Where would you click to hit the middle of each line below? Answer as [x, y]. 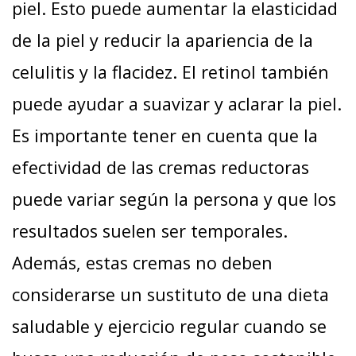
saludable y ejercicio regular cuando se [169, 326]
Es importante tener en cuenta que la [165, 135]
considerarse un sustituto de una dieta [170, 294]
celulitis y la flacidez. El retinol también [170, 72]
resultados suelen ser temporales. [150, 230]
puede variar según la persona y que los [174, 199]
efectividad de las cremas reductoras [161, 167]
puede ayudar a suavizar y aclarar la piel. [177, 103]
